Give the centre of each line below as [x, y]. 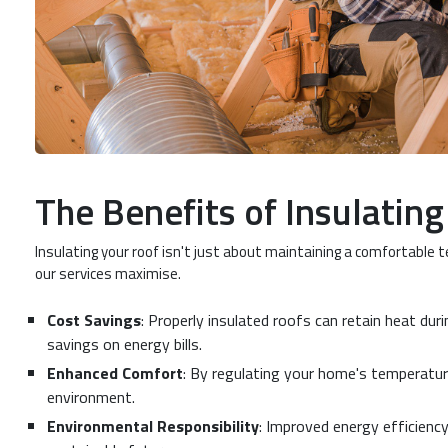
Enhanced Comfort [115, 372]
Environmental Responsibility [153, 425]
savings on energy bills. [124, 343]
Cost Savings [94, 319]
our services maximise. [108, 274]
